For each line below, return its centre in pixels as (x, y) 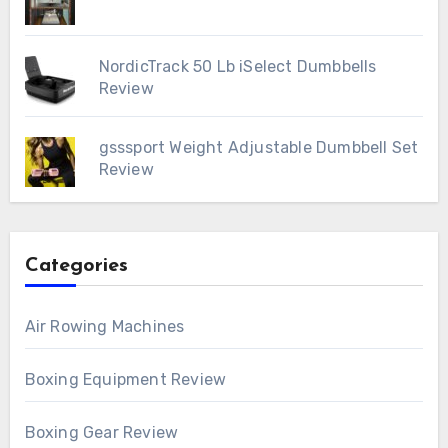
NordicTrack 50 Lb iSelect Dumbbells (237, 67)
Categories (76, 266)
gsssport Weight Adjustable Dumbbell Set (258, 148)
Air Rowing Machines (104, 327)
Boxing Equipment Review (125, 380)
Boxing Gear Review (101, 433)
